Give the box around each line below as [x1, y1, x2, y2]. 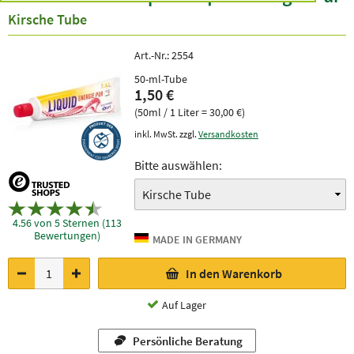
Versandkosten [198, 128, 258, 140]
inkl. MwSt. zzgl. [134, 128, 198, 140]
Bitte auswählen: [134, 157, 222, 173]
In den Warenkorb [185, 265, 282, 281]
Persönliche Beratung [133, 333, 243, 348]
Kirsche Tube [8, 10, 87, 28]
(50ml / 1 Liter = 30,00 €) [134, 105, 245, 119]
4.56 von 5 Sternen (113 [13, 216, 122, 231]
